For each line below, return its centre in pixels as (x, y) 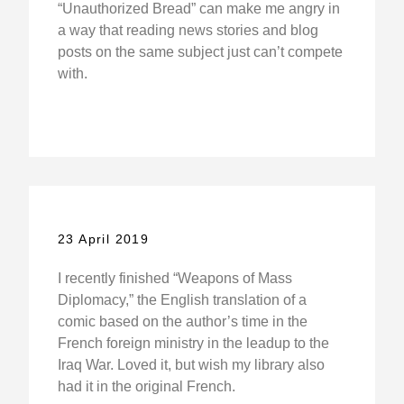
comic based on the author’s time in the (182, 321)
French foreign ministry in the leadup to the (193, 343)
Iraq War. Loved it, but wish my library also (191, 364)
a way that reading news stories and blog (188, 30)
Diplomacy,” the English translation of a (182, 299)
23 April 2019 (103, 239)
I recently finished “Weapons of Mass (174, 278)
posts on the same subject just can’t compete (200, 51)
